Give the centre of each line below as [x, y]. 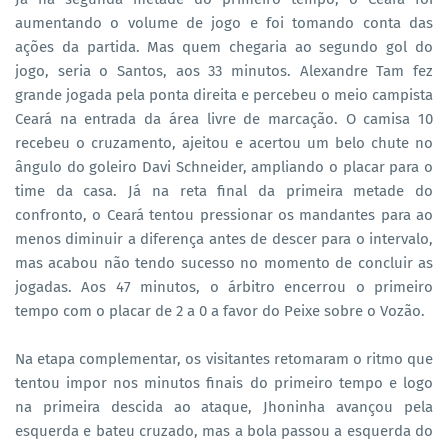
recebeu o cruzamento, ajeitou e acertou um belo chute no [224, 143]
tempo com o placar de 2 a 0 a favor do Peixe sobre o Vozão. [220, 311]
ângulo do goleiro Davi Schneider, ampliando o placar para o [224, 167]
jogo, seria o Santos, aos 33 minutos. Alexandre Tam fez [224, 71]
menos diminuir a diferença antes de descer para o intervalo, [224, 239]
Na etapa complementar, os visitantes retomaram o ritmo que [224, 359]
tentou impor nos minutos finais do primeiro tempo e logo [224, 383]
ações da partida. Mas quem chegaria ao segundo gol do [224, 47]
